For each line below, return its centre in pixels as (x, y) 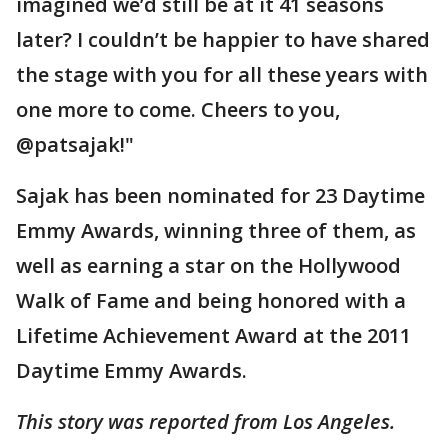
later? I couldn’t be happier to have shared (223, 39)
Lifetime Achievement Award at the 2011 (213, 335)
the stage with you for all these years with (222, 74)
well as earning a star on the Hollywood (208, 265)
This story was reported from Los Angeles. (205, 421)
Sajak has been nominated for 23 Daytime (220, 195)
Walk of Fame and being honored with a (211, 300)
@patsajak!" (75, 144)
